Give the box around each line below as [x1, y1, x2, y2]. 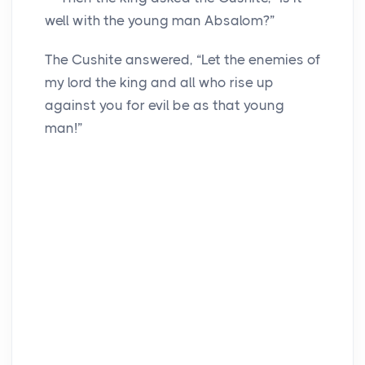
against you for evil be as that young [45, 97, 284, 114]
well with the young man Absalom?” [45, 12, 275, 29]
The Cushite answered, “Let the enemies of [45, 51, 320, 68]
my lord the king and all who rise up [45, 74, 274, 91]
